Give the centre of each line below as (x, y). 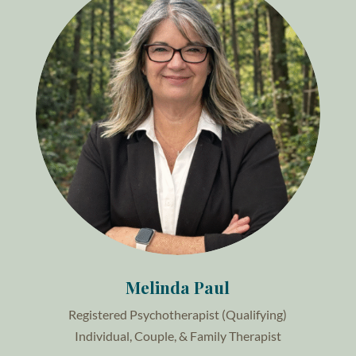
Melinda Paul (178, 287)
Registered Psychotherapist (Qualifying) (178, 315)
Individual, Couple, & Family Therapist (178, 336)
